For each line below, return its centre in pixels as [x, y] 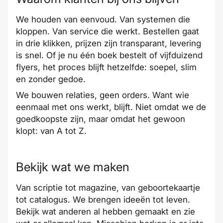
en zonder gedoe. [51, 79]
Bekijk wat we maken [73, 167]
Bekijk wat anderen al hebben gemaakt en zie [106, 212]
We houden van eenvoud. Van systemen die [103, 19]
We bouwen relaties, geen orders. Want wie [103, 95]
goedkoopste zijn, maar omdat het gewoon [101, 119]
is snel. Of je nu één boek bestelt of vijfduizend [109, 55]
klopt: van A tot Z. [51, 131]
